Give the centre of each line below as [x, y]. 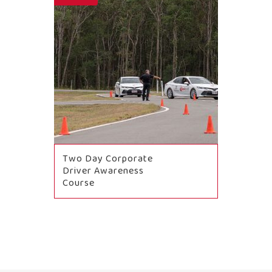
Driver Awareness [103, 171]
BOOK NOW [136, 222]
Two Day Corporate [108, 159]
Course [79, 183]
